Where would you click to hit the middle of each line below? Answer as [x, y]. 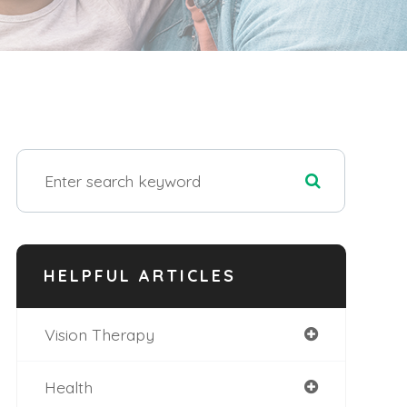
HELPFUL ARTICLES [139, 276]
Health [68, 387]
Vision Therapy [99, 334]
